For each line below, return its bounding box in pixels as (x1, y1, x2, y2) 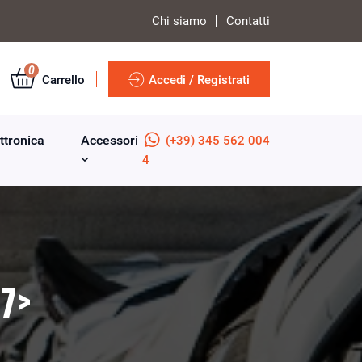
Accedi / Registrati (149, 72, 250, 87)
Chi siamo (152, 14, 207, 28)
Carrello (39, 72, 85, 87)
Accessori (80, 133, 138, 148)
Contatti (226, 14, 270, 28)
